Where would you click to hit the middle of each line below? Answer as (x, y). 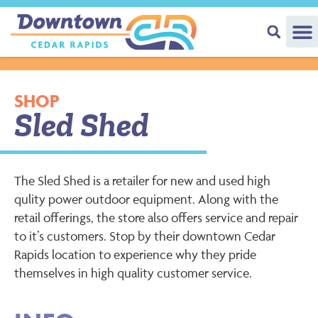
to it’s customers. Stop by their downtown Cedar (145, 236)
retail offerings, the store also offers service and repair (156, 217)
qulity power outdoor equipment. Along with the (146, 199)
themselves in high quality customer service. (133, 273)
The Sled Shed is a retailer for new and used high (142, 180)
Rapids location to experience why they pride (135, 254)
